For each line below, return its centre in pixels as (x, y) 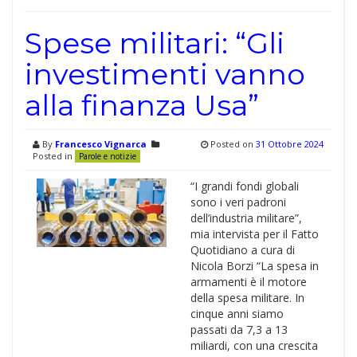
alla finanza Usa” (142, 105)
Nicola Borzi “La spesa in (254, 266)
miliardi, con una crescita (254, 345)
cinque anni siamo (237, 314)
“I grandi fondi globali (244, 186)
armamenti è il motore (248, 282)
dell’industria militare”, (246, 218)
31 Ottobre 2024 (290, 144)
